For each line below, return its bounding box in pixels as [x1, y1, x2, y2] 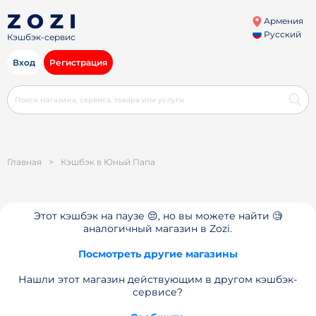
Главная [7, 157, 42, 167]
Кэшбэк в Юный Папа [61, 157, 155, 167]
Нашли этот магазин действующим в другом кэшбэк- [18, 273, 298, 286]
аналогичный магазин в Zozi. [83, 222, 233, 235]
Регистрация [49, 57, 107, 68]
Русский [261, 29, 301, 39]
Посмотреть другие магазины [78, 248, 238, 260]
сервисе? [133, 286, 183, 298]
